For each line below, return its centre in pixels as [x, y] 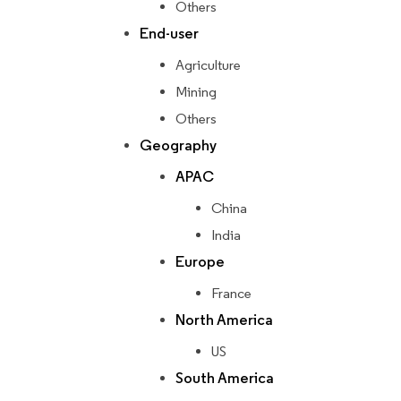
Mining [196, 92]
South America [225, 379]
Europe [200, 262]
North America [224, 320]
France [231, 294]
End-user [169, 34]
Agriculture [208, 65]
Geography [178, 146]
